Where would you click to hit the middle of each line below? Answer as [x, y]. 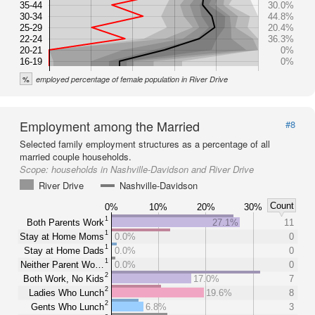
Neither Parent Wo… [62, 264]
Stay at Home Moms [62, 236]
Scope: [36, 169]
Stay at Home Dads [64, 250]
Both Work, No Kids [64, 278]
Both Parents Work [65, 222]
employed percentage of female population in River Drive [132, 79]
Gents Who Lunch [67, 307]
